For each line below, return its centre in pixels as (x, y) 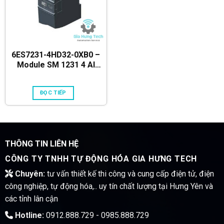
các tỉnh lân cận (31, 198)
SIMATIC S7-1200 (56, 75)
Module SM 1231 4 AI (56, 65)
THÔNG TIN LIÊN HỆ (41, 143)
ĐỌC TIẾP (53, 93)
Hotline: (28, 215)
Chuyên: (29, 173)
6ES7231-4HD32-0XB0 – (56, 55)
